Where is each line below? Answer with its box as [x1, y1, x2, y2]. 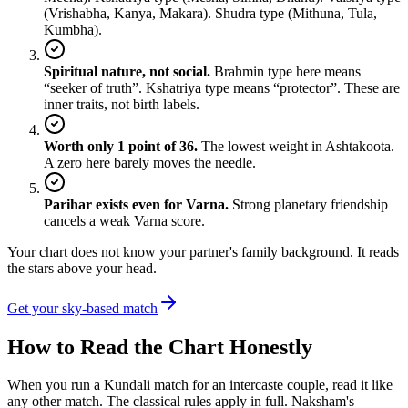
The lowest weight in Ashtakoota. [198, 138, 394, 154]
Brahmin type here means [210, 63, 361, 79]
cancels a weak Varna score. [44, 212, 205, 229]
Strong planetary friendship [229, 196, 388, 212]
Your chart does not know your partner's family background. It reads [7, 243, 399, 260]
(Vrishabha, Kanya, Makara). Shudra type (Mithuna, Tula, [44, 5, 377, 21]
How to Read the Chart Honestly [7, 334, 312, 359]
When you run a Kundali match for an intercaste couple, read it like [7, 377, 393, 393]
